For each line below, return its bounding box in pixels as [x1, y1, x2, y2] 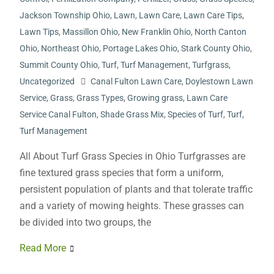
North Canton [194, 27, 246, 37]
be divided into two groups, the [19, 217, 151, 228]
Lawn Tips [19, 27, 59, 37]
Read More [19, 242, 66, 254]
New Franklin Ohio [121, 27, 191, 37]
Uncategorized [19, 76, 75, 86]
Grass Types [76, 93, 124, 103]
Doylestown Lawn [185, 76, 253, 86]
